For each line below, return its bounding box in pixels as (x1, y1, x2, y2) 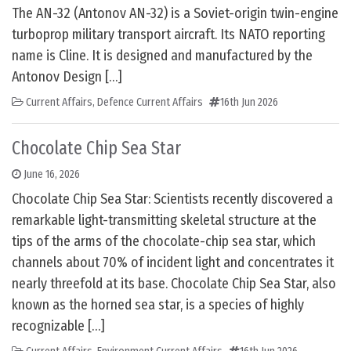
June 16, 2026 (24, 168, 80, 182)
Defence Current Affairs (97, 96, 203, 110)
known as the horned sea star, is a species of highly (12, 296, 304, 314)
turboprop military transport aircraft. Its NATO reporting (12, 26, 325, 44)
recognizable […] (12, 317, 105, 335)
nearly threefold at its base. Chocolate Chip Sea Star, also (12, 275, 336, 293)
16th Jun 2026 (220, 96, 278, 110)
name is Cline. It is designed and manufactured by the (12, 47, 313, 65)
